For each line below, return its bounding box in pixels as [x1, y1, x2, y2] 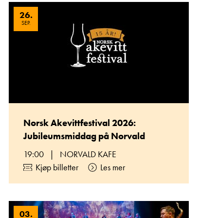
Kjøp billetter [36, 162, 78, 173]
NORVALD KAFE [60, 148, 116, 160]
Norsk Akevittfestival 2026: [23, 117, 136, 129]
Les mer [100, 162, 125, 173]
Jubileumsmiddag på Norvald [23, 130, 145, 142]
